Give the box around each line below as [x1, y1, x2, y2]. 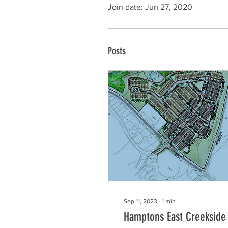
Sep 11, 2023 [124, 197, 157, 205]
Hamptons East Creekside [124, 210, 226, 224]
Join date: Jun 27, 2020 [108, 3, 192, 11]
